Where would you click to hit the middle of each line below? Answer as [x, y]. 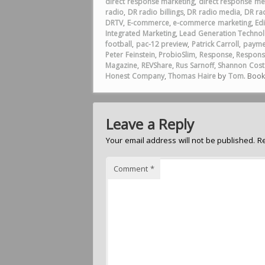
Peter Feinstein [130, 55]
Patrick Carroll [215, 44]
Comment [132, 169]
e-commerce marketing [212, 23]
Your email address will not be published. [181, 140]
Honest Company [135, 76]
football [119, 44]
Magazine [121, 65]
